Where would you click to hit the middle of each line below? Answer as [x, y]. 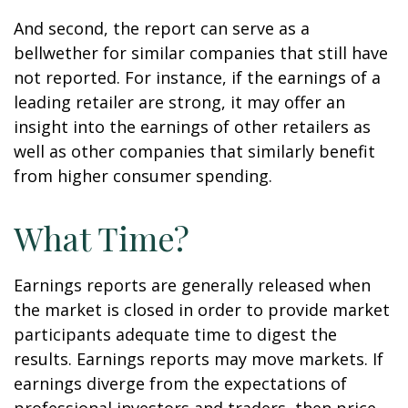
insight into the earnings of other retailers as [192, 127]
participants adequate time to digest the [175, 334]
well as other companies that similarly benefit [194, 151]
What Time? [102, 238]
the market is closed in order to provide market [202, 310]
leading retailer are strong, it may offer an [179, 102]
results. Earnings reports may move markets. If [199, 359]
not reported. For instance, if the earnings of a [197, 77]
